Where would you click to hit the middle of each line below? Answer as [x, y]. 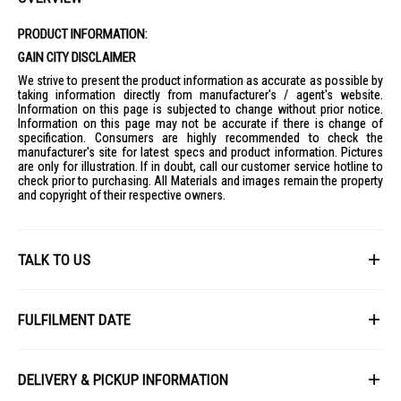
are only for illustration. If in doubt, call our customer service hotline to [200, 166]
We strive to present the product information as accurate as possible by [200, 81]
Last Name [57, 363]
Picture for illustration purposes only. [130, 380]
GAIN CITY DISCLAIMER [77, 57]
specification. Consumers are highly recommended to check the [200, 138]
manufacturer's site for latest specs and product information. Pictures [200, 152]
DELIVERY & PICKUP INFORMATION [123, 380]
